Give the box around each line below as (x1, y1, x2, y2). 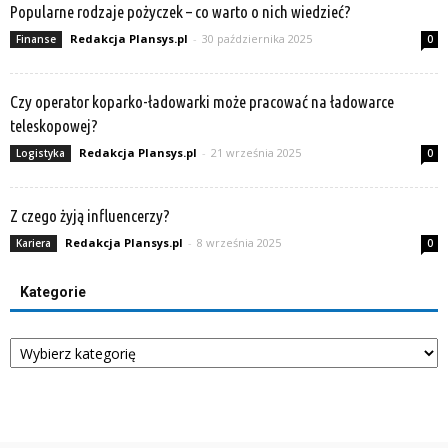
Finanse (16, 32, 56, 47)
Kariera (16, 236, 51, 251)
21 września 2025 (211, 145, 301, 161)
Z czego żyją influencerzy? (10, 206, 170, 226)
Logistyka (16, 146, 65, 161)
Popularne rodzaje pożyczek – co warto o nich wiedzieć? (10, 2, 351, 22)
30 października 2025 (202, 31, 312, 47)
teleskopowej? (10, 116, 98, 136)
